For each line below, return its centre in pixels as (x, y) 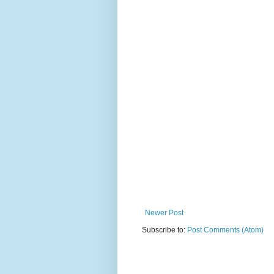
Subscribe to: (165, 230)
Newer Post (164, 213)
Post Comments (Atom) (225, 230)
